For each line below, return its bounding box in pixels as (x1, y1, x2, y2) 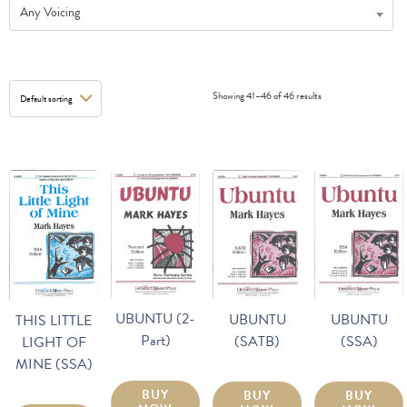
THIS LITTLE (15, 310, 92, 333)
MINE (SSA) (15, 353, 93, 376)
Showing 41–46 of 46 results (213, 88, 322, 104)
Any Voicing (20, 3, 81, 23)
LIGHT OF (21, 332, 86, 354)
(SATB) (234, 331, 280, 353)
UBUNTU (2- (115, 307, 195, 330)
